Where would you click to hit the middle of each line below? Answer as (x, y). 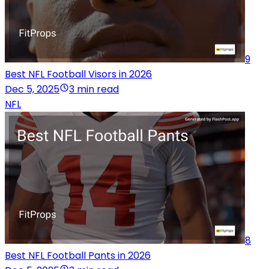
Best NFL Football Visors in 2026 (78, 74)
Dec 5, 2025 (32, 89)
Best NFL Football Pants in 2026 (78, 256)
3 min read (94, 89)
